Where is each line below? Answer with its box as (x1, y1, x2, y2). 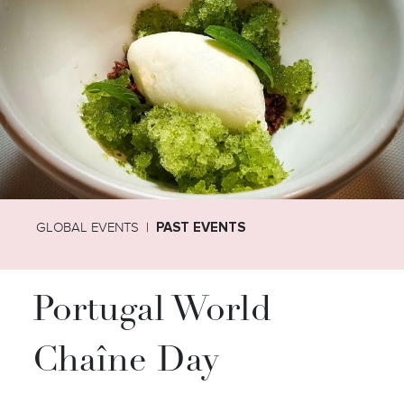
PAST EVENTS (156, 218, 246, 235)
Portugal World (32, 294, 271, 330)
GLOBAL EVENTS (36, 218, 140, 235)
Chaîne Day (32, 344, 219, 381)
